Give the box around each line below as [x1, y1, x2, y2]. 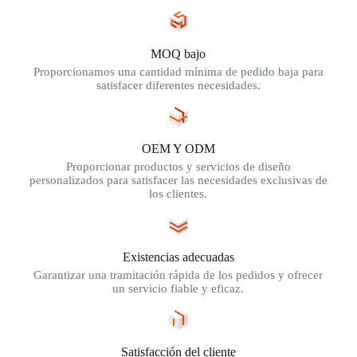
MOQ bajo [151, 47, 206, 61]
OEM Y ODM [141, 142, 215, 156]
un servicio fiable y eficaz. [112, 282, 245, 296]
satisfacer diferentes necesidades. [96, 79, 261, 92]
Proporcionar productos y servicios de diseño [65, 160, 291, 174]
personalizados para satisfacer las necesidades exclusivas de [29, 174, 328, 187]
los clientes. [149, 187, 208, 201]
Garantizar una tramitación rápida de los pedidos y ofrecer [33, 269, 324, 282]
